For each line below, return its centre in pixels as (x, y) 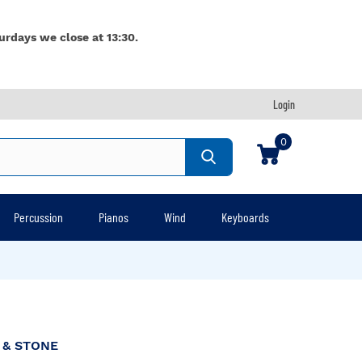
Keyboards (245, 217)
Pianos (113, 217)
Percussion (38, 217)
